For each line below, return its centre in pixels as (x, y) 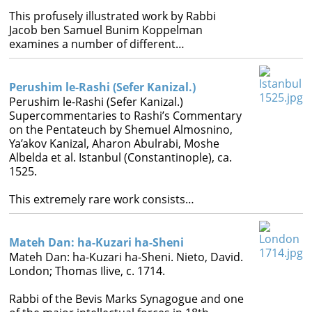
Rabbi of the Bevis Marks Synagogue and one (126, 299)
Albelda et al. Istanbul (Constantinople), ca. (120, 157)
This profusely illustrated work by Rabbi (112, 16)
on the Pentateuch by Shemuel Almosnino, (120, 130)
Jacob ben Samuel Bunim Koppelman (106, 30)
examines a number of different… (96, 44)
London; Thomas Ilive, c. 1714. (87, 271)
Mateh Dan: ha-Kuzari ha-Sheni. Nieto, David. (126, 257)
